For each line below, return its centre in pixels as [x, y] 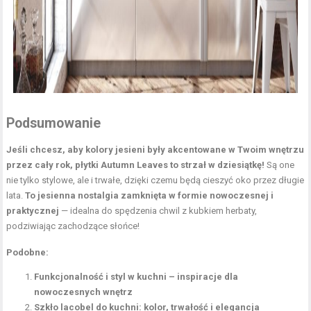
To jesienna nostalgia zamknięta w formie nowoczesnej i [150, 195]
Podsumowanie [54, 123]
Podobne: [28, 252]
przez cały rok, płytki [54, 165]
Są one [281, 165]
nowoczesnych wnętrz [84, 292]
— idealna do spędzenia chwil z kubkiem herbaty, [159, 210]
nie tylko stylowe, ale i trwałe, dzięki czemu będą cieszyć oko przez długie [155, 180]
